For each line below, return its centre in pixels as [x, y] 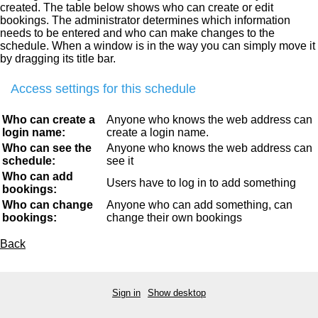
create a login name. [158, 132]
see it [120, 161]
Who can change [48, 205]
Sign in [126, 293]
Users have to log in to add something [201, 183]
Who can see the [47, 148]
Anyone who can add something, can [199, 205]
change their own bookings [174, 218]
